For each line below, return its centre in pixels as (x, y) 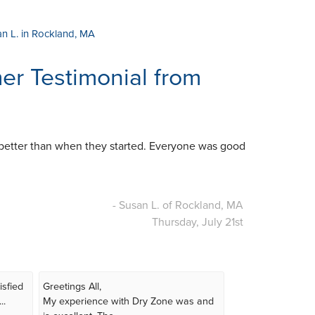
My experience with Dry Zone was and (128, 301)
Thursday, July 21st (198, 222)
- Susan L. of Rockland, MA (178, 205)
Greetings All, (72, 286)
